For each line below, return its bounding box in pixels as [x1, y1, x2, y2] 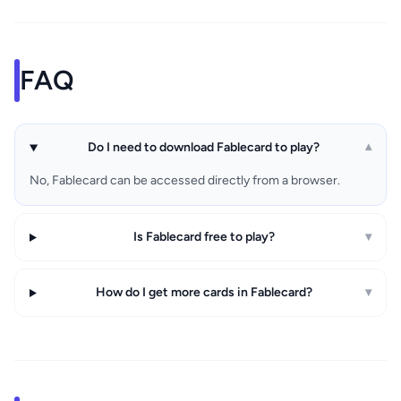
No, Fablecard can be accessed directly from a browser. [30, 173, 340, 189]
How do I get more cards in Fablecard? [95, 285, 312, 301]
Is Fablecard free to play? [132, 229, 275, 245]
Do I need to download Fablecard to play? [88, 140, 320, 156]
